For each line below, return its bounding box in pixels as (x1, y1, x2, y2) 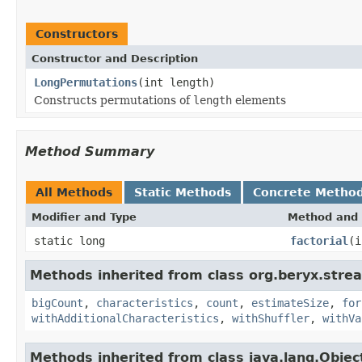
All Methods (36, 185, 112, 199)
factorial (290, 234, 348, 247)
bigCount (32, 296, 83, 309)
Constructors (36, 27, 118, 40)
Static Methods (134, 185, 231, 199)
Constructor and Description (32, 52, 198, 65)
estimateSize (251, 296, 329, 309)
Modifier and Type (32, 210, 137, 223)
